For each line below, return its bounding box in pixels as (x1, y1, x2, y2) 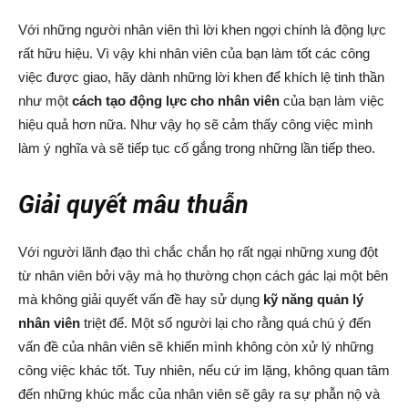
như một (18, 93, 72, 108)
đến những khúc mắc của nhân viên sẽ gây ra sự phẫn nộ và (18, 386, 380, 402)
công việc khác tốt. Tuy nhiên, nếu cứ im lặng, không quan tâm (18, 362, 390, 378)
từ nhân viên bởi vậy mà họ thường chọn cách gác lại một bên (18, 268, 388, 283)
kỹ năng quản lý (263, 291, 363, 307)
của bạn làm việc (280, 93, 384, 108)
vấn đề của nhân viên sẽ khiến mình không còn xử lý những (18, 339, 373, 354)
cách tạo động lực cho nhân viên (72, 93, 280, 108)
